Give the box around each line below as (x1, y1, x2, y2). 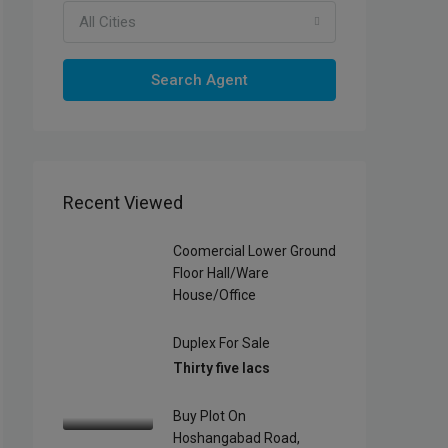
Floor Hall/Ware (173, 265, 269, 281)
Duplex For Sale (173, 335, 270, 351)
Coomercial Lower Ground (173, 243, 336, 259)
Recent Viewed (63, 192, 183, 213)
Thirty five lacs (173, 360, 270, 376)
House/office (173, 287, 256, 303)
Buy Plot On (173, 408, 246, 424)
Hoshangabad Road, (173, 430, 300, 446)
